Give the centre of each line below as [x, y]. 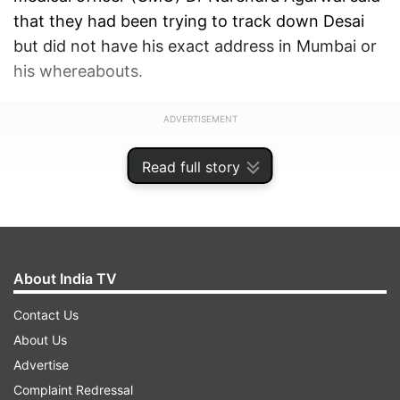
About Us [40, 340]
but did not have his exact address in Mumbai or [195, 46]
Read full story [191, 167]
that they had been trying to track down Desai [189, 21]
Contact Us [46, 315]
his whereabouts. [78, 71]
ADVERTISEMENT [200, 119]
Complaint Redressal [73, 390]
